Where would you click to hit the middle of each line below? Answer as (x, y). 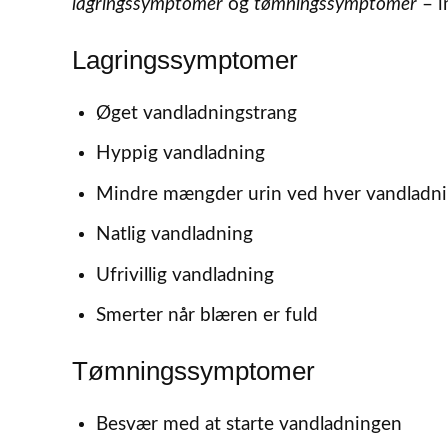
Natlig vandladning (174, 235)
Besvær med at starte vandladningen (248, 425)
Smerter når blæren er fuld (206, 316)
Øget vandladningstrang (196, 113)
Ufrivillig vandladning (184, 275)
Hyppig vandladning (180, 154)
